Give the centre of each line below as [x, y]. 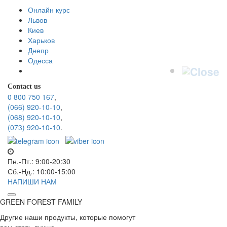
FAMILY [70, 201]
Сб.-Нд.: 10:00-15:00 [42, 171]
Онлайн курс [49, 9]
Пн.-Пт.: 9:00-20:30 [39, 161]
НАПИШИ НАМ [32, 181]
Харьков [41, 40]
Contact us [24, 86]
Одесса [40, 60]
